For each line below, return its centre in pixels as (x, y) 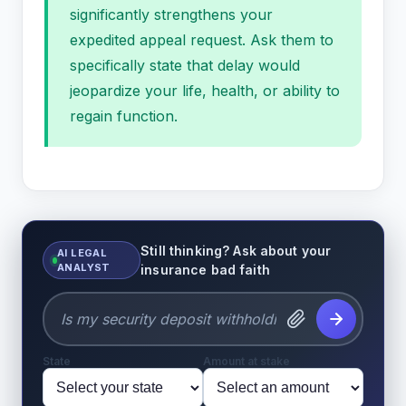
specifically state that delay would (185, 66)
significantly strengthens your (171, 15)
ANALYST (83, 268)
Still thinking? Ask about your (236, 251)
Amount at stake (246, 362)
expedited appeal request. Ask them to (202, 40)
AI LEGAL (82, 253)
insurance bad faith (205, 270)
